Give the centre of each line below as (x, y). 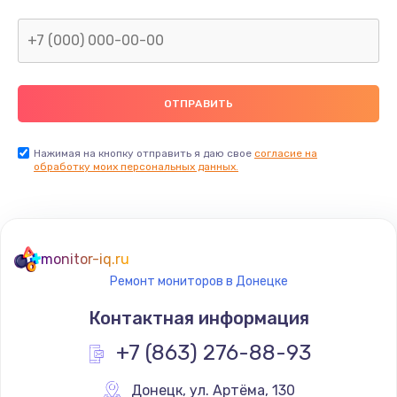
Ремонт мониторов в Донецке (198, 281)
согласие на (286, 153)
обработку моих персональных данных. (136, 166)
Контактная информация (198, 318)
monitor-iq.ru (85, 259)
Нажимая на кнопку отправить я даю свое (144, 153)
